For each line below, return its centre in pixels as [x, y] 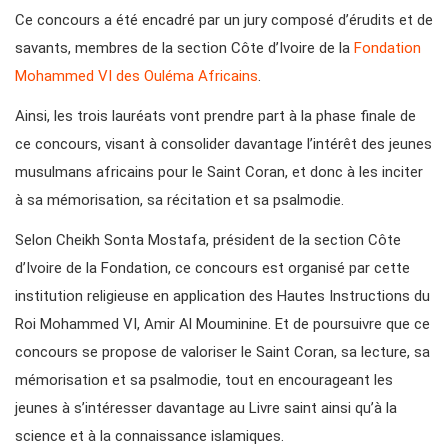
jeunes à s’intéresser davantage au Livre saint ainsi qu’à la [206, 408]
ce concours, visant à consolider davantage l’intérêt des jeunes [223, 144]
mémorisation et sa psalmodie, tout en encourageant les [204, 380]
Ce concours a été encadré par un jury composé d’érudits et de [224, 20]
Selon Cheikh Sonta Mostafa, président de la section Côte [208, 240]
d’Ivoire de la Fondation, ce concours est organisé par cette [212, 268]
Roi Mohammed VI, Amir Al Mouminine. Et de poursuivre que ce [222, 324]
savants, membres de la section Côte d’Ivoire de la [184, 48]
